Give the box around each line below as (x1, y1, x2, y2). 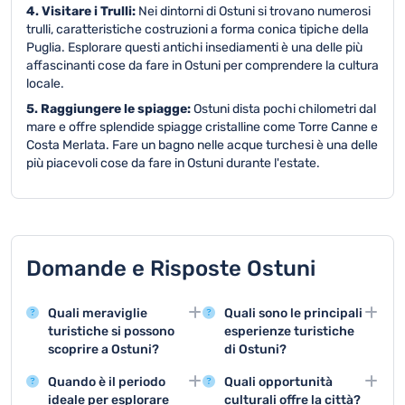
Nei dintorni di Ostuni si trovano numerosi (138, 4, 371, 19)
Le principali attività (224, 367, 336, 382)
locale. (26, 76, 64, 91)
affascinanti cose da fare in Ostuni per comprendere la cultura (26, 58, 379, 73)
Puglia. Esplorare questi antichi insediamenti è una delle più (26, 40, 363, 55)
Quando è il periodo (48, 374, 165, 390)
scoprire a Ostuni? (48, 342, 159, 357)
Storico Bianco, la (48, 385, 147, 400)
